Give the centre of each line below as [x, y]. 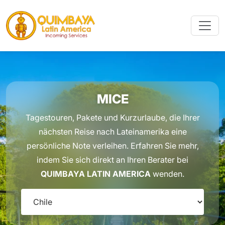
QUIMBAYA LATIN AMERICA [96, 174]
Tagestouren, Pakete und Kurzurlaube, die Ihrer [113, 118]
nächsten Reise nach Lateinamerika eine [113, 132]
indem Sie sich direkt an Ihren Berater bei [113, 160]
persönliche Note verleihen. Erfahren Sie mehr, [113, 146]
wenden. [167, 174]
